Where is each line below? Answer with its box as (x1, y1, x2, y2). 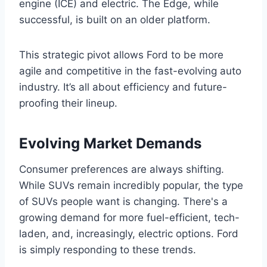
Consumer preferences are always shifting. (19, 163, 224, 175)
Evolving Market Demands (19, 135, 201, 152)
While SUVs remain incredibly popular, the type (19, 179, 243, 191)
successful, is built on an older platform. (19, 14, 210, 26)
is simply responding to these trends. (19, 244, 196, 256)
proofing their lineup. (19, 97, 117, 109)
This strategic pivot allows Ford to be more (19, 49, 223, 61)
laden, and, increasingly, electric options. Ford (19, 228, 238, 240)
